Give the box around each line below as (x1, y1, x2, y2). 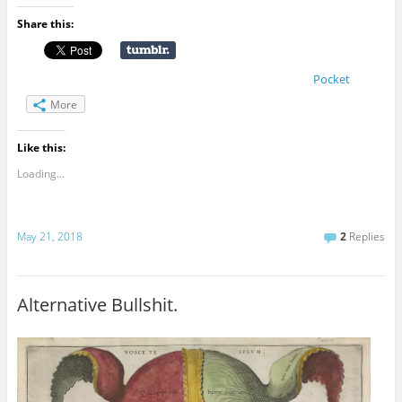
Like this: (16, 139, 66, 155)
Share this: (16, 15, 74, 31)
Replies (346, 228, 386, 244)
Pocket (312, 70, 350, 87)
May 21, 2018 (16, 228, 83, 244)
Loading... (16, 165, 65, 181)
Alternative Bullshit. (16, 293, 178, 318)
